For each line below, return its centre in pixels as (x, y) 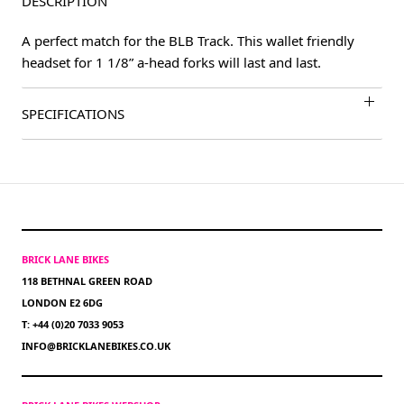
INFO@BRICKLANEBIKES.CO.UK (96, 346)
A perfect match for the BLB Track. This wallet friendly (188, 41)
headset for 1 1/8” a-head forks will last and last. (171, 63)
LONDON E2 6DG (62, 303)
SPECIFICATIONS (73, 114)
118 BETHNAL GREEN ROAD (87, 281)
